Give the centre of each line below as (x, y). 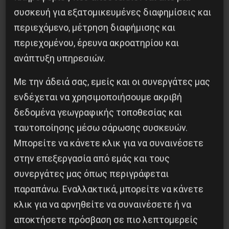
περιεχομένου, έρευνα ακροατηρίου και (97, 43)
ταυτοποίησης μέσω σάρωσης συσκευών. (101, 128)
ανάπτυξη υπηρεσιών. (60, 58)
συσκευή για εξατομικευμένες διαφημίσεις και (113, 12)
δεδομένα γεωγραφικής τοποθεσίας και (98, 112)
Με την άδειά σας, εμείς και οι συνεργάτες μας (112, 82)
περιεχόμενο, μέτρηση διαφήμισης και (95, 27)
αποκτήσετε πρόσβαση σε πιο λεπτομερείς (106, 220)
